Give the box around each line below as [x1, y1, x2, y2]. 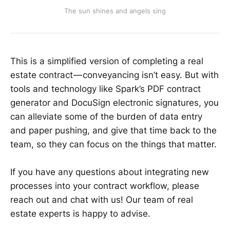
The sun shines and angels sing [64, 6, 166, 15]
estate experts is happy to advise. [10, 208, 150, 219]
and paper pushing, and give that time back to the [10, 125, 217, 136]
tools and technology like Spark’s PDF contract [10, 83, 201, 94]
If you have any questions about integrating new [10, 166, 209, 177]
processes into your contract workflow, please [10, 180, 199, 191]
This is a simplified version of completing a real [10, 55, 203, 66]
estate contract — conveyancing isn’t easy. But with [10, 69, 219, 80]
